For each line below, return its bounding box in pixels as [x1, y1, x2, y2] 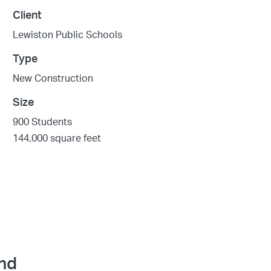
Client [13, 10, 42, 21]
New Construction [13, 73, 94, 83]
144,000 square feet [13, 133, 102, 143]
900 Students [13, 117, 73, 127]
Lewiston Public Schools [13, 30, 123, 40]
